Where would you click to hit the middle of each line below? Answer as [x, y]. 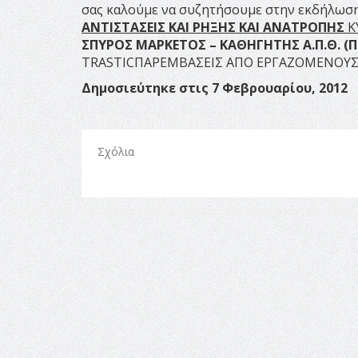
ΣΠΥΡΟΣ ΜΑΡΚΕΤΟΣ [144, 44]
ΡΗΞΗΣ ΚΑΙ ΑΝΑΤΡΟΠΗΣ [268, 27]
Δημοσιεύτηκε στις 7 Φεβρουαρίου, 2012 [215, 88]
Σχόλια [116, 151]
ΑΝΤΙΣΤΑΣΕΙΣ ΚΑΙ [137, 27]
